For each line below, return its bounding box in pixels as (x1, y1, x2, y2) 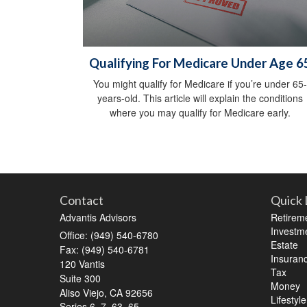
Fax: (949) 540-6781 (60, 243, 149, 257)
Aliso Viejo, (60, 286, 107, 300)
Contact (60, 193, 103, 208)
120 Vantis (60, 257, 105, 271)
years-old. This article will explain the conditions (97, 91, 303, 106)
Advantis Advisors (60, 210, 136, 225)
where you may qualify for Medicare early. (110, 106, 291, 120)
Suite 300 (60, 271, 101, 286)
